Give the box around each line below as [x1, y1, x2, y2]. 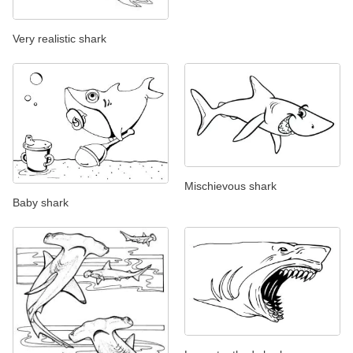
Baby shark [13, 196, 69, 210]
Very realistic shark [13, 32, 106, 45]
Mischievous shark [184, 179, 277, 192]
